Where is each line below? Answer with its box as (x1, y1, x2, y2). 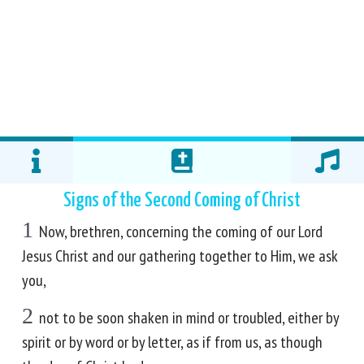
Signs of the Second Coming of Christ (63, 191, 301, 210)
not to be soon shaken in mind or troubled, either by (39, 307, 339, 328)
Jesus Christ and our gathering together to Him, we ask (22, 245, 338, 266)
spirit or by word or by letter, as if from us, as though (22, 331, 323, 353)
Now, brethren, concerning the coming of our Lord (39, 221, 323, 242)
